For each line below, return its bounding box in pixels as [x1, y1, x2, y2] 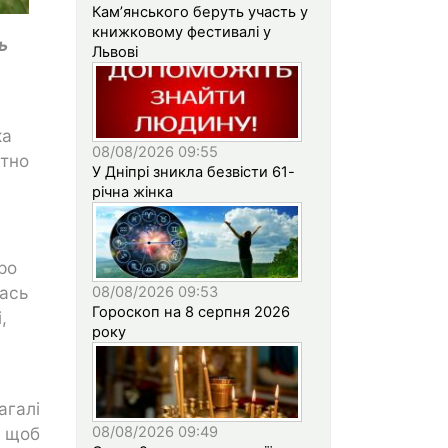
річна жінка [92, 182, 173, 201]
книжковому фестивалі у [92, 22, 271, 41]
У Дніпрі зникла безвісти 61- [92, 162, 295, 181]
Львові [92, 42, 138, 61]
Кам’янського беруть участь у [92, 2, 308, 21]
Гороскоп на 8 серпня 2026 [92, 302, 290, 321]
